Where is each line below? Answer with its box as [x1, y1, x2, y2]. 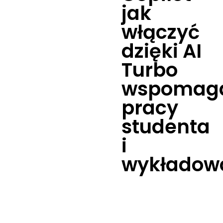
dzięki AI [121, 38, 202, 64]
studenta [121, 113, 210, 140]
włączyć [121, 19, 200, 45]
